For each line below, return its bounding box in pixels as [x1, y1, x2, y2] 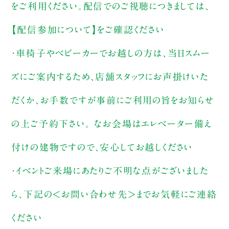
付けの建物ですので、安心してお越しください [11, 142, 193, 152]
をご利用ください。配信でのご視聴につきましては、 [11, 1, 210, 11]
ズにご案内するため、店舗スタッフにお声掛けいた [11, 72, 209, 81]
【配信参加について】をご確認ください [11, 25, 165, 34]
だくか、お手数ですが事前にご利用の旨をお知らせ [11, 95, 215, 105]
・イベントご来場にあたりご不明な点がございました [11, 166, 209, 175]
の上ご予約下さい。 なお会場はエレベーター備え [11, 119, 212, 128]
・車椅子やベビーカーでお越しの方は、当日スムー [11, 48, 211, 58]
